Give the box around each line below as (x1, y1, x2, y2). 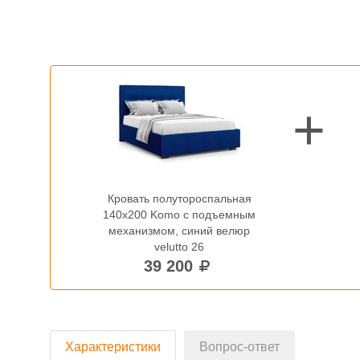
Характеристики (65, 340, 161, 354)
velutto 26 (154, 240, 205, 253)
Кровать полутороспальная (107, 192, 252, 205)
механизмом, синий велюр (108, 224, 251, 237)
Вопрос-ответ (199, 340, 280, 354)
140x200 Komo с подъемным (103, 208, 256, 221)
